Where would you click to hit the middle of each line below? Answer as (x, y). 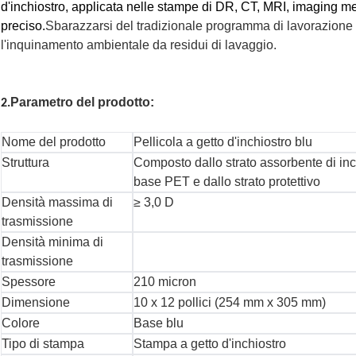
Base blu (159, 323)
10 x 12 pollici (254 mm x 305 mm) (230, 303)
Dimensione (36, 303)
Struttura (25, 163)
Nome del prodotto (54, 142)
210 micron (165, 282)
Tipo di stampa (43, 344)
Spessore (29, 282)
